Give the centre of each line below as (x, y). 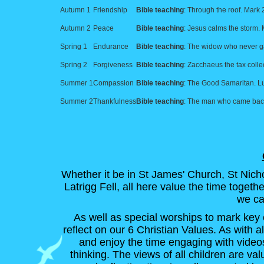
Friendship (110, 10)
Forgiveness (113, 65)
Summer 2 (77, 101)
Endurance (111, 46)
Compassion (113, 83)
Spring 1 (74, 46)
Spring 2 (74, 65)
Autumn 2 (75, 28)
